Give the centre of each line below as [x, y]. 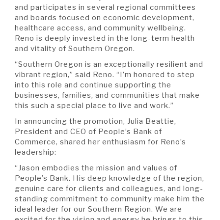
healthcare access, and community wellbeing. [100, 28]
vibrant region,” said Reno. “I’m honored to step [105, 74]
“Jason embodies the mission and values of [96, 168]
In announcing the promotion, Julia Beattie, [96, 121]
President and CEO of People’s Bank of [88, 131]
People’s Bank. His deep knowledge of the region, [110, 178]
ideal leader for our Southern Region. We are [98, 209]
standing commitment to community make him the [110, 199]
